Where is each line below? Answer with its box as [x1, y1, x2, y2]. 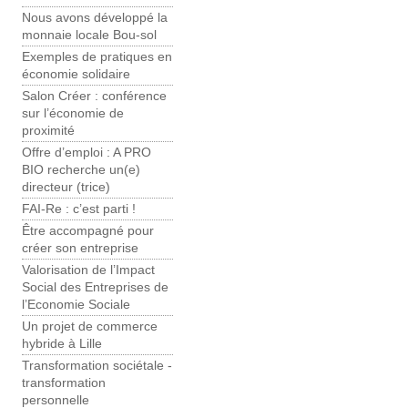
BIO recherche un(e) [22, 163, 140, 178]
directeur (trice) [22, 180, 110, 195]
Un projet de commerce [22, 320, 158, 334]
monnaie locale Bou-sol [22, 28, 157, 43]
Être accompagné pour [22, 224, 154, 239]
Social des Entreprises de [22, 280, 168, 295]
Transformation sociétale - [22, 359, 172, 373]
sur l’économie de [22, 107, 124, 121]
